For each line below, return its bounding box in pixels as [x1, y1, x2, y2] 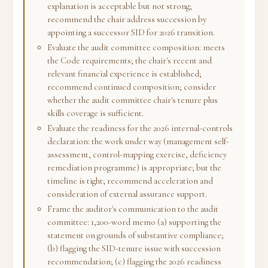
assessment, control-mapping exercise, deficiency [47, 149, 227, 160]
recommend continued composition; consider [47, 81, 216, 92]
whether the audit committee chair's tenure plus [47, 95, 218, 105]
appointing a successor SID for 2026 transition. [47, 27, 215, 38]
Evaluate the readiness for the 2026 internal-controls [47, 123, 233, 133]
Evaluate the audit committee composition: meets [47, 42, 225, 53]
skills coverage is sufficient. [47, 108, 144, 118]
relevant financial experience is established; [47, 68, 202, 79]
